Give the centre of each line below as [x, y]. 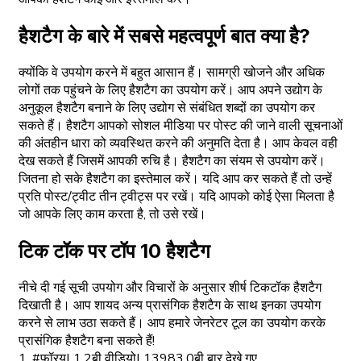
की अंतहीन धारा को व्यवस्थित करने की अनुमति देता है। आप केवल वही [178, 144]
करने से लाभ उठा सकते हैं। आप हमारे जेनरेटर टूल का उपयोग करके [172, 323]
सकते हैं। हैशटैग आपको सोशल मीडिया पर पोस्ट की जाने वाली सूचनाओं [180, 126]
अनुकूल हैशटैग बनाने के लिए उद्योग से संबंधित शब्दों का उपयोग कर [167, 108]
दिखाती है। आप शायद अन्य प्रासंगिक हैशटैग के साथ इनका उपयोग [170, 305]
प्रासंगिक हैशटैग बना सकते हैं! [87, 340]
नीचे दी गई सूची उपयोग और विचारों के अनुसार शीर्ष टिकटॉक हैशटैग [170, 287]
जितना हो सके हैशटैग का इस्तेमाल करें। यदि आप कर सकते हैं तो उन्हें [175, 179]
